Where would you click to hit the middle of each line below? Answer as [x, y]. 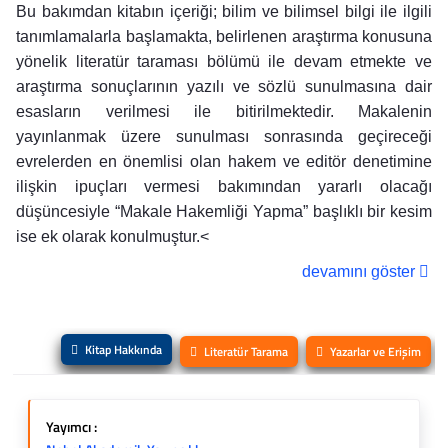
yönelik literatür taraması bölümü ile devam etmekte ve [224, 61]
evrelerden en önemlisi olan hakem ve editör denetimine [224, 161]
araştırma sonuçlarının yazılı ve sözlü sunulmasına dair [224, 86]
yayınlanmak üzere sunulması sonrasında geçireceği [224, 136]
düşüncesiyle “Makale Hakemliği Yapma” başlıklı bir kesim [224, 211]
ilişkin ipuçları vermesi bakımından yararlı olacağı [224, 186]
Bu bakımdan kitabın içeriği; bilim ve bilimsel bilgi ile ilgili [224, 11]
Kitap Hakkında [123, 349]
